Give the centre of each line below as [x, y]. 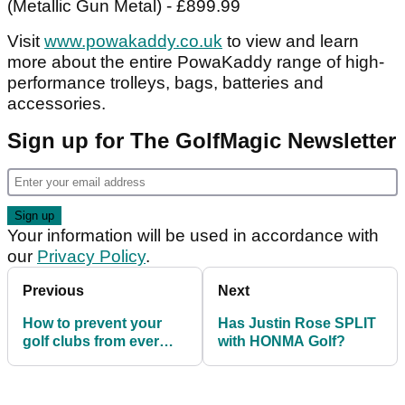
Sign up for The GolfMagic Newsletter [202, 141]
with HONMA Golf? [282, 342]
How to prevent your [92, 324]
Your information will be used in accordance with [193, 236]
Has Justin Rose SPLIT [297, 324]
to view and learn [291, 42]
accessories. [57, 104]
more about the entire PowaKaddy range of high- [196, 62]
